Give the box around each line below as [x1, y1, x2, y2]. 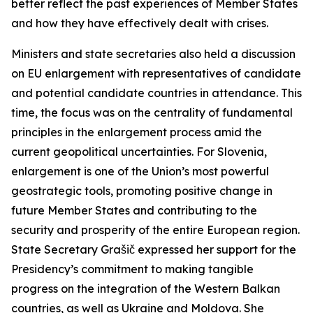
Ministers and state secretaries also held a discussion [11, 47, 296, 61]
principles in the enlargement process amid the [11, 125, 262, 139]
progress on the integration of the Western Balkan [11, 282, 280, 296]
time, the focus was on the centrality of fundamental [11, 105, 293, 119]
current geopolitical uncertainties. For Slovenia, [11, 145, 267, 159]
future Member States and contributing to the [11, 203, 257, 217]
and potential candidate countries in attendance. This [11, 86, 302, 100]
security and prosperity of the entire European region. [11, 223, 300, 237]
